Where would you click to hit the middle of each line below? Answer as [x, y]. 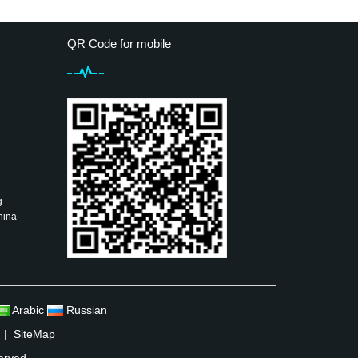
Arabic [28, 310]
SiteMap [34, 334]
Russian [85, 310]
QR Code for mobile [119, 44]
